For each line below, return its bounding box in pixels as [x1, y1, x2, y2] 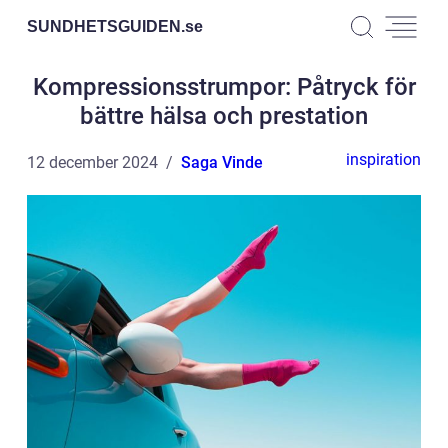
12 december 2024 [27, 153, 158, 172]
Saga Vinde [181, 153, 263, 172]
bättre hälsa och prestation [80, 102, 368, 130]
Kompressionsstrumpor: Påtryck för [32, 73, 416, 101]
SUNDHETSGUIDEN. [27, 17, 185, 35]
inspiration [346, 150, 421, 169]
